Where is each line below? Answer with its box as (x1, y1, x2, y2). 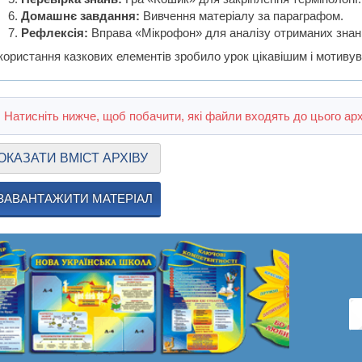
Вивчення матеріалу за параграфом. (140, 9, 344, 23)
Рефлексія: (21, 26, 89, 40)
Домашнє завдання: (21, 9, 141, 23)
